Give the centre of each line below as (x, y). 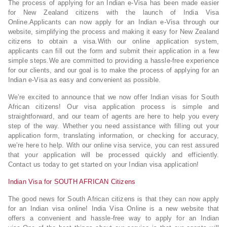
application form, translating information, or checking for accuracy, (113, 136)
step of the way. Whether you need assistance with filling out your (113, 126)
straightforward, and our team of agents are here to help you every (113, 116)
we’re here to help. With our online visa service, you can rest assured (113, 145)
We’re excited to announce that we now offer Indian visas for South (113, 97)
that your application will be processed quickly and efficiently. (113, 155)
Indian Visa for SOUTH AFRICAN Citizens (72, 182)
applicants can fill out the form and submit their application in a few (113, 51)
